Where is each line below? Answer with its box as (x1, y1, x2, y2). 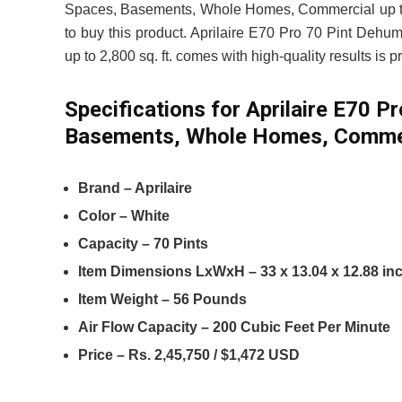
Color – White (78, 208, 170, 223)
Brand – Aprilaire (78, 180, 192, 196)
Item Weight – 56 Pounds (78, 292, 247, 307)
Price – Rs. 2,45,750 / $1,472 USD (78, 347, 300, 363)
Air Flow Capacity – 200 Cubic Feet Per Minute (78, 319, 390, 335)
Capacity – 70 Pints (78, 236, 208, 251)
